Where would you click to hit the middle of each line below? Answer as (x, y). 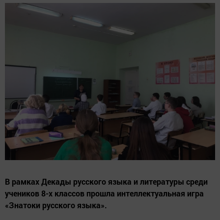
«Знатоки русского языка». (56, 205)
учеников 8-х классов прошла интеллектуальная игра (104, 193)
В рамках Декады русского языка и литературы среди (106, 181)
